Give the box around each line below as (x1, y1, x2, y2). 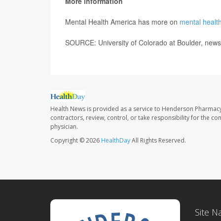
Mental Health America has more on (65, 16, 180, 27)
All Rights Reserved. (130, 136, 186, 145)
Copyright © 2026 (50, 136, 101, 145)
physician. (50, 122, 78, 131)
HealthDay (101, 136, 130, 145)
